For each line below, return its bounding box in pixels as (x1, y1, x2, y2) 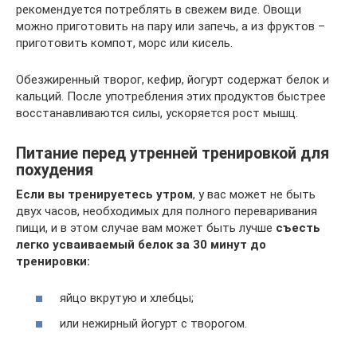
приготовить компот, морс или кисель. (16, 35, 233, 50)
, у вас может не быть (193, 186, 316, 202)
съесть (276, 220, 320, 235)
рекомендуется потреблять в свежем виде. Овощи (16, 2, 301, 17)
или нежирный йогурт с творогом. (60, 316, 247, 331)
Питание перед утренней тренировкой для (16, 143, 329, 163)
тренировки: (16, 253, 90, 269)
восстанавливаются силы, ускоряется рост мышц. (16, 105, 298, 120)
